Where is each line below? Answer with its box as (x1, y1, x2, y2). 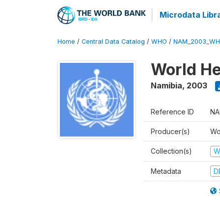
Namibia (151, 81, 182, 90)
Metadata (151, 166, 181, 175)
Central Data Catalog (82, 38, 145, 45)
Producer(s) (151, 127, 190, 136)
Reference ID (151, 108, 194, 116)
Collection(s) (151, 147, 192, 155)
